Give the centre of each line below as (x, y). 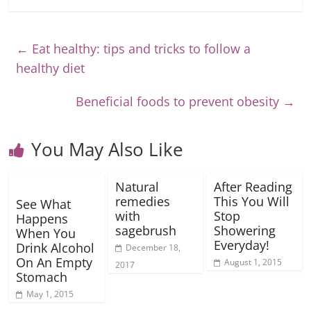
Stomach (42, 277)
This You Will (251, 201)
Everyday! (241, 245)
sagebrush (145, 230)
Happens (42, 219)
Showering (244, 230)
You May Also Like (108, 149)
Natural (137, 187)
